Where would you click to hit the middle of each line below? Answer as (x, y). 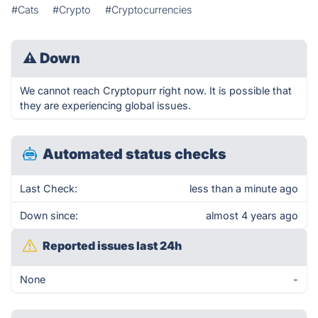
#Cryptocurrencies (148, 10)
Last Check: (49, 188)
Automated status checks (135, 154)
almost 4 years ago (252, 215)
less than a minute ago (244, 188)
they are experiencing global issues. (105, 105)
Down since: (49, 215)
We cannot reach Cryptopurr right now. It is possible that (156, 91)
